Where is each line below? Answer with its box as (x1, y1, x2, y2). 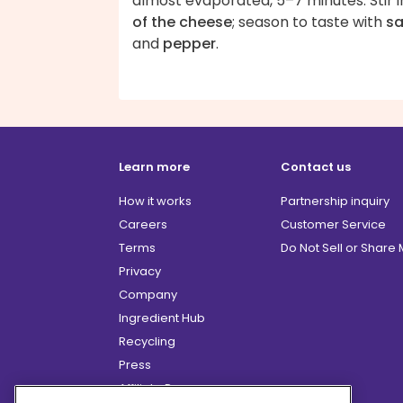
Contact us (281, 158, 351, 176)
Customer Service (281, 216, 386, 234)
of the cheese (132, 12, 232, 33)
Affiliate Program (119, 380, 217, 398)
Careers (119, 216, 167, 234)
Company (119, 286, 177, 304)
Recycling (119, 333, 175, 351)
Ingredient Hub (119, 309, 205, 327)
